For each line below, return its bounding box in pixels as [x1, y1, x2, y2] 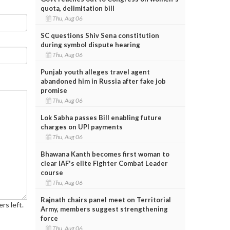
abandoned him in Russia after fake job [40, 76, 166, 85]
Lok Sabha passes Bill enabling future [40, 113, 162, 122]
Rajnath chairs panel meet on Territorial [40, 195, 171, 204]
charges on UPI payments [40, 122, 123, 131]
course [40, 168, 63, 177]
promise [40, 86, 67, 94]
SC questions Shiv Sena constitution [40, 31, 159, 40]
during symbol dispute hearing [40, 40, 140, 49]
